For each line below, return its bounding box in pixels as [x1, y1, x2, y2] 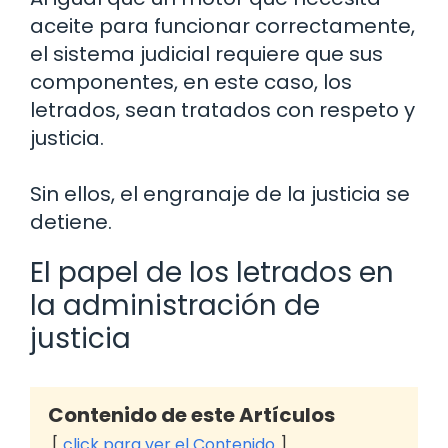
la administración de [30, 286, 320, 326]
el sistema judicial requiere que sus [30, 40, 383, 69]
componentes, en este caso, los [30, 68, 352, 97]
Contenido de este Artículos [48, 401, 335, 430]
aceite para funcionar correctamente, [30, 12, 415, 41]
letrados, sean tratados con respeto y [30, 96, 415, 125]
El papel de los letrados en [30, 253, 394, 293]
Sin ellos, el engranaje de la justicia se [30, 180, 410, 209]
